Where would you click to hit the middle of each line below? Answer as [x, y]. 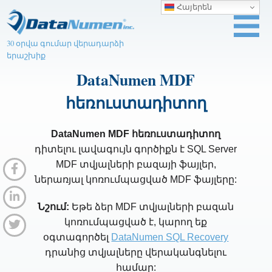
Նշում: [54, 207]
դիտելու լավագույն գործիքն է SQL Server [136, 149]
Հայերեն [193, 7]
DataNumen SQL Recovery [170, 237]
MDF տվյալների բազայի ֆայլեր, [136, 164]
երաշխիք [26, 55]
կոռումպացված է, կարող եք [136, 222]
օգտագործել [77, 237]
